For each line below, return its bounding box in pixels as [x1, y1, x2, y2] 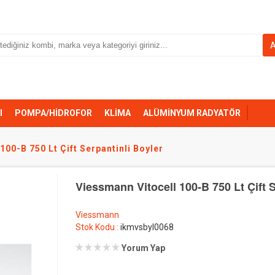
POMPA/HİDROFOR [15, 108, 92, 118]
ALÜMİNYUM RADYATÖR [143, 108, 241, 118]
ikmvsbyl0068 [120, 222, 174, 232]
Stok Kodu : [76, 222, 121, 232]
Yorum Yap [122, 243, 166, 253]
